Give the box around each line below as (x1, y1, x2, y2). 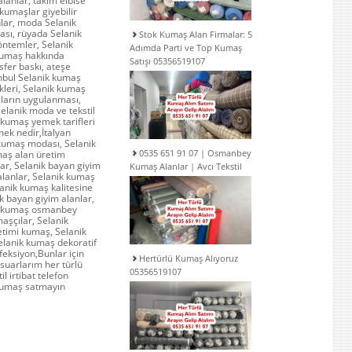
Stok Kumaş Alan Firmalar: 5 (139, 28, 252, 40)
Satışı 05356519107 (130, 55, 205, 67)
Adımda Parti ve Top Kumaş (130, 42, 242, 53)
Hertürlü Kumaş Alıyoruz (139, 252, 238, 264)
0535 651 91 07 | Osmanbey (139, 147, 251, 159)
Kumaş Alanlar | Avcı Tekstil (130, 160, 242, 172)
